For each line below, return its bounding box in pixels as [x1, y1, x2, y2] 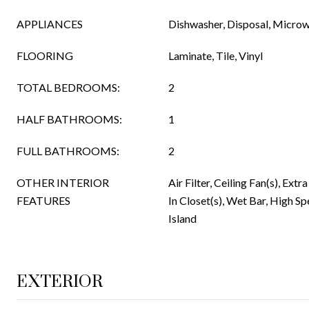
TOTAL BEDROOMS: [17, 81, 120, 94]
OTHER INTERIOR [17, 176, 109, 189]
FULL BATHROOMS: [17, 144, 119, 157]
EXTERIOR [17, 272, 103, 292]
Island [168, 212, 197, 225]
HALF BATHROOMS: [17, 112, 122, 126]
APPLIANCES [17, 17, 83, 30]
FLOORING [17, 49, 73, 62]
